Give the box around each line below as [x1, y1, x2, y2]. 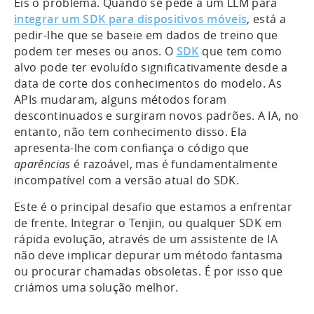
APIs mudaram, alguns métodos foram [14, 91, 227, 107]
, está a [247, 11, 287, 27]
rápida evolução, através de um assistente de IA [14, 231, 278, 247]
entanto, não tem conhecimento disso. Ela [14, 123, 247, 139]
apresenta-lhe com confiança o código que [14, 139, 250, 156]
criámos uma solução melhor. [14, 279, 179, 295]
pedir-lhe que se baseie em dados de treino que [14, 27, 278, 43]
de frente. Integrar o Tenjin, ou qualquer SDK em [14, 214, 282, 231]
